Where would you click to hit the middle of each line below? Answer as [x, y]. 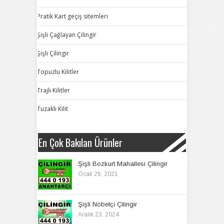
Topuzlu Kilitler [58, 72]
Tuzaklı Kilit [52, 109]
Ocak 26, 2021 [98, 174]
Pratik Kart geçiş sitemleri [72, 16]
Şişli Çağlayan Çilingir [67, 35]
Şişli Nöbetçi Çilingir [107, 204]
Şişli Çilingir [53, 53]
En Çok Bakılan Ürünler [80, 142]
